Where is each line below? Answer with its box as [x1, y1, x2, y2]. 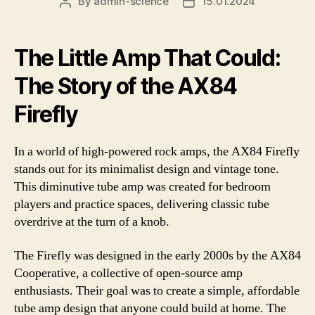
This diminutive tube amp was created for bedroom [14, 179, 271, 195]
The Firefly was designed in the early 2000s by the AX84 [14, 247, 301, 264]
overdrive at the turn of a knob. [14, 214, 169, 230]
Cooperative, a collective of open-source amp [14, 264, 243, 281]
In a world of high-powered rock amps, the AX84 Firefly [14, 143, 300, 160]
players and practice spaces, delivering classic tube [14, 196, 269, 212]
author [64, 11, 98, 24]
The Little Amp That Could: [14, 44, 281, 72]
